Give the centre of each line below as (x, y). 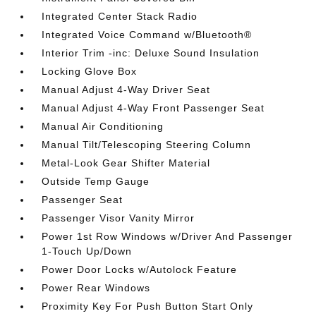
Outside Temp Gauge (96, 181)
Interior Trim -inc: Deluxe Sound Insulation (151, 53)
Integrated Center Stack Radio (120, 16)
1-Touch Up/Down (87, 251)
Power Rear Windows (96, 288)
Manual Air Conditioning (103, 126)
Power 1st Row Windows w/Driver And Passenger (168, 236)
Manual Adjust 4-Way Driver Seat (126, 90)
